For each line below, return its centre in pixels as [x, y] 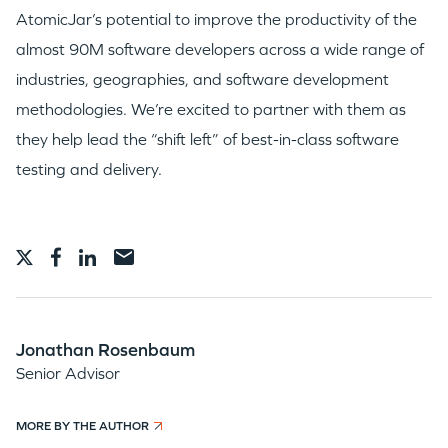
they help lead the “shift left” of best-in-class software [207, 140]
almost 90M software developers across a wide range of [220, 50]
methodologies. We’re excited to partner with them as [211, 110]
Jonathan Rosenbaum [105, 350]
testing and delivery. [89, 170]
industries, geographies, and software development [202, 80]
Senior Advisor [68, 374]
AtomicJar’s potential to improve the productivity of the [216, 20]
